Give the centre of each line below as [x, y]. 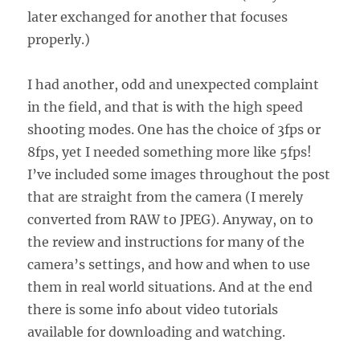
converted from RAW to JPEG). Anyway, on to [171, 219]
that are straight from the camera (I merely [166, 196]
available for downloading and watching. [157, 331]
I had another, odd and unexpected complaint [174, 84]
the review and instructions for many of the [166, 241]
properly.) [59, 39]
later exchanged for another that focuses [158, 16]
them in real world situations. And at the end [170, 286]
